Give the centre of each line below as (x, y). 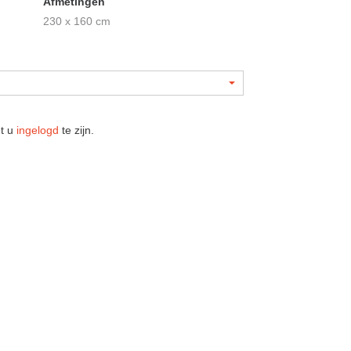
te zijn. (76, 130)
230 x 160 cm (77, 21)
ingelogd (38, 130)
